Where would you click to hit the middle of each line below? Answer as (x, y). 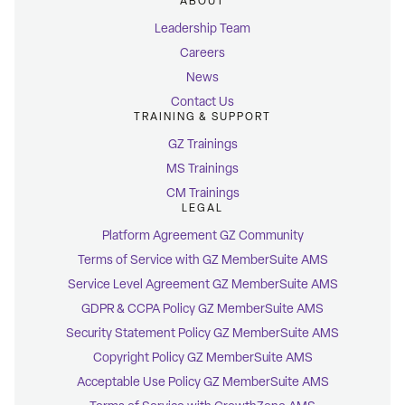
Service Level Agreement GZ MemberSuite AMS (202, 285)
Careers (202, 53)
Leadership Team (202, 29)
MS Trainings (202, 169)
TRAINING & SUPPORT (202, 117)
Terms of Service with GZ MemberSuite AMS (202, 260)
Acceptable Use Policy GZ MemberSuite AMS (202, 382)
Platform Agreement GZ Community (202, 236)
